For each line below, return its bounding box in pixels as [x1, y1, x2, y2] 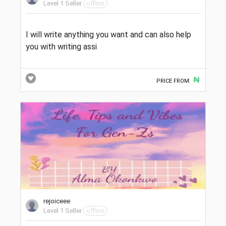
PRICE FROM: [156, 78, 191, 85]
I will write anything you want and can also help [26, 30, 191, 40]
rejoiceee [43, 197, 70, 205]
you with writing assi [26, 42, 97, 52]
